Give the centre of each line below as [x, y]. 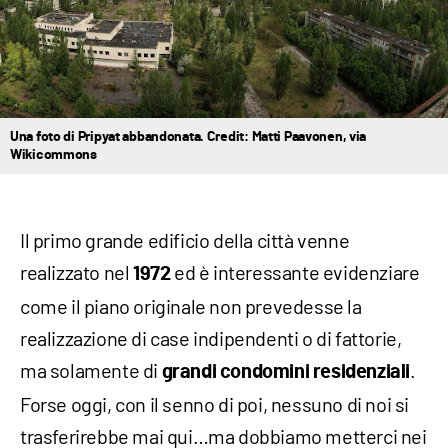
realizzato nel [76, 272]
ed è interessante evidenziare [295, 272]
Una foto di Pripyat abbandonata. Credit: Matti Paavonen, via [188, 137]
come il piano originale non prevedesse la [191, 306]
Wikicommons [53, 155]
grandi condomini [235, 372]
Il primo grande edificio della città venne [185, 240]
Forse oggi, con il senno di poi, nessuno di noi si [215, 404]
